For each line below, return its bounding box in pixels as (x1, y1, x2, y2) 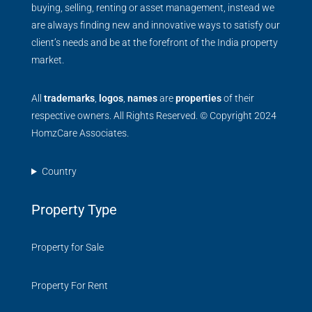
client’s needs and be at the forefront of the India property (31, 37, 278, 48)
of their (221, 93, 254, 104)
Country (41, 166, 77, 177)
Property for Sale (31, 242, 104, 253)
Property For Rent (31, 280, 108, 291)
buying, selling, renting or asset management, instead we (31, 2, 274, 13)
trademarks (44, 93, 95, 104)
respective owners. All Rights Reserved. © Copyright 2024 (31, 110, 276, 121)
